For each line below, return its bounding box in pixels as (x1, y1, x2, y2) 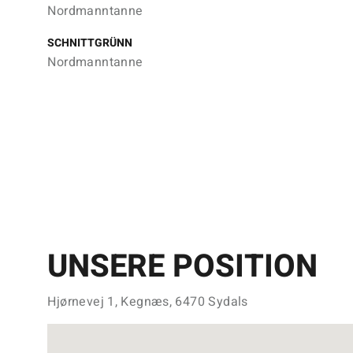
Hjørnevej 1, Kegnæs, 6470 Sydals (47, 292, 248, 311)
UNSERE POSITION (47, 243, 318, 290)
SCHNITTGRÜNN (47, 35, 133, 51)
